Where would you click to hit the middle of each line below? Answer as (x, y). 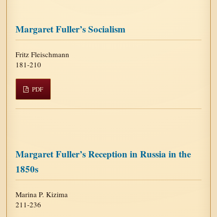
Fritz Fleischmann (43, 54)
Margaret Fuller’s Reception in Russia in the (103, 154)
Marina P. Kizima (42, 194)
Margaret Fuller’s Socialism (71, 29)
